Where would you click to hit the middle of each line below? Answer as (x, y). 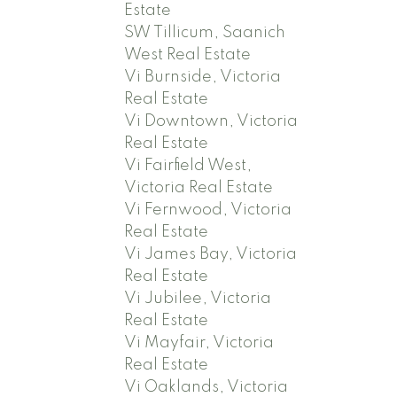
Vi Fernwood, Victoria (208, 210)
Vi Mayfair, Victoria (199, 343)
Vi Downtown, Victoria (211, 121)
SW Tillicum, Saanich (205, 32)
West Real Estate (188, 54)
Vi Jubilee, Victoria (198, 298)
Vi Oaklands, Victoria (206, 387)
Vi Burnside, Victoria (203, 77)
